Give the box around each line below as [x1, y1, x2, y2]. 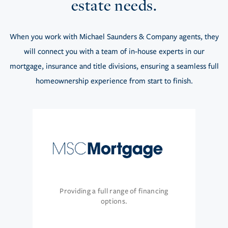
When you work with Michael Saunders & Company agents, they [9, 32, 219, 42]
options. [100, 197, 128, 206]
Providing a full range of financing [60, 187, 168, 196]
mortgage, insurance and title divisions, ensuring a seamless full [9, 62, 219, 71]
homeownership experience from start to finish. [35, 76, 193, 86]
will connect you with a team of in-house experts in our [23, 47, 205, 56]
